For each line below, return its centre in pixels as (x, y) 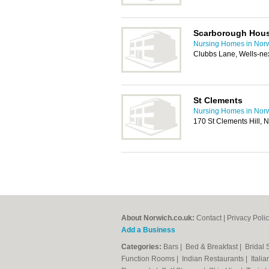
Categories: (141, 247)
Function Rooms (149, 259)
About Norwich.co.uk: (158, 218)
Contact (209, 218)
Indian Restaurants (214, 259)
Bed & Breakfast (213, 247)
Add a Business (148, 230)
